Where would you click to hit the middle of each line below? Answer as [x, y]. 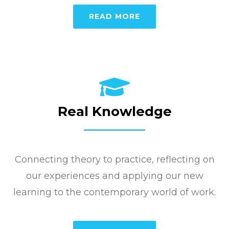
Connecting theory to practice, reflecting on [114, 159]
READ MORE [114, 16]
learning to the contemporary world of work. [114, 192]
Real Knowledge [114, 111]
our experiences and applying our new [114, 176]
